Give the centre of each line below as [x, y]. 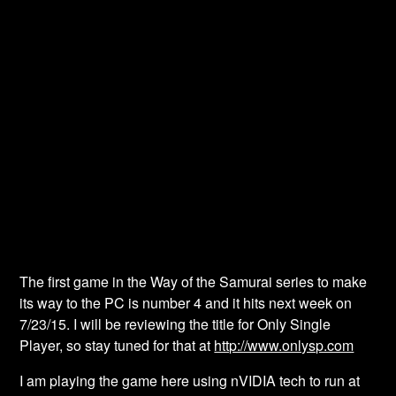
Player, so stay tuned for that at [117, 345]
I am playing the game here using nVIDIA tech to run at [190, 381]
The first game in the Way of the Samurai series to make [194, 282]
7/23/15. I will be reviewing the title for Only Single [175, 324]
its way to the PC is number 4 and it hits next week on [186, 303]
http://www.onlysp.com [284, 345]
